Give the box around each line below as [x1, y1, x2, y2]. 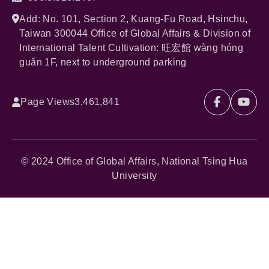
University [112, 171, 157, 181]
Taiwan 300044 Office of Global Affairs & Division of [19, 28, 251, 38]
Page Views [20, 97, 75, 107]
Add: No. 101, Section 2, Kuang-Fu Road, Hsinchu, [19, 14, 248, 24]
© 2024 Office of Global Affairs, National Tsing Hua [21, 156, 248, 166]
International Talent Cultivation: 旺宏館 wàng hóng [19, 43, 244, 53]
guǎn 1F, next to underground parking [19, 57, 187, 67]
